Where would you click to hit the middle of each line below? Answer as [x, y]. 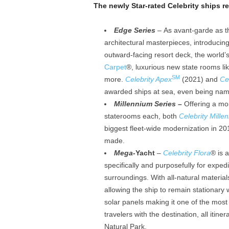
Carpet [115, 67]
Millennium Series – [149, 104]
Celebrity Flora [187, 153]
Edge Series [134, 30]
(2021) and [200, 79]
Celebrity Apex [148, 79]
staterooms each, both [141, 116]
